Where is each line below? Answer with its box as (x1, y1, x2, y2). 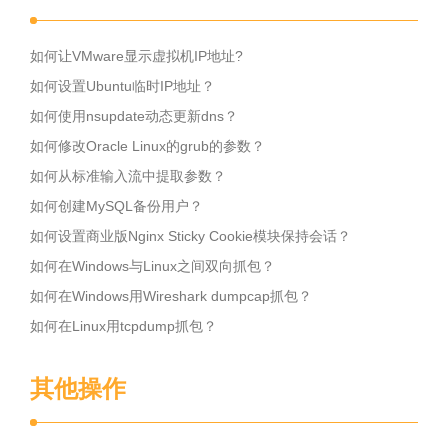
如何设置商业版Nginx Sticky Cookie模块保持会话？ (30, 228, 351, 244)
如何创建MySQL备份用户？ (30, 198, 203, 214)
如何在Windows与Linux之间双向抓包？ (30, 258, 275, 274)
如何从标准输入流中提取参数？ (30, 168, 226, 184)
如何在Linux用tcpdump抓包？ (30, 318, 217, 334)
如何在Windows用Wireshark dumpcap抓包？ (30, 288, 312, 304)
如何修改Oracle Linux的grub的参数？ (30, 138, 265, 154)
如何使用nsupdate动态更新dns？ (30, 108, 238, 124)
